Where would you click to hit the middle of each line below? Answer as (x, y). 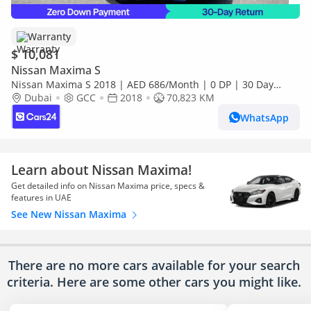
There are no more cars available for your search (154, 265)
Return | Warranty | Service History (94, 98)
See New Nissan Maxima (70, 214)
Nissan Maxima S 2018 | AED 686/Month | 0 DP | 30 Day (142, 84)
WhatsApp (264, 117)
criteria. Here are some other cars (110, 282)
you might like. (257, 282)
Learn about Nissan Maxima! (101, 170)
